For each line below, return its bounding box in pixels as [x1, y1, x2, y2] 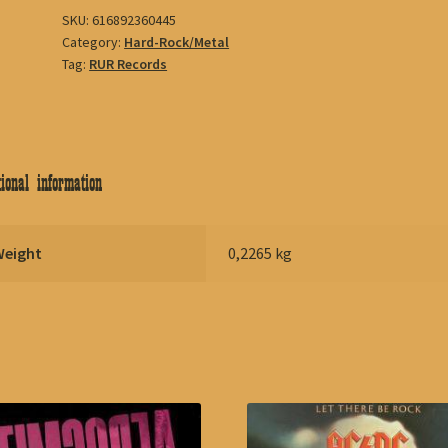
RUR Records [89, 54, 168, 73]
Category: [62, 32, 125, 51]
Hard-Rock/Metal [124, 32, 230, 51]
